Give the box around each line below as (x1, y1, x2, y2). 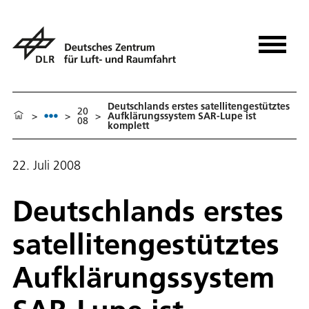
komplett (108, 119, 150, 132)
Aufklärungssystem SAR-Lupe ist (108, 109, 257, 122)
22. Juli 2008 (12, 157, 81, 174)
